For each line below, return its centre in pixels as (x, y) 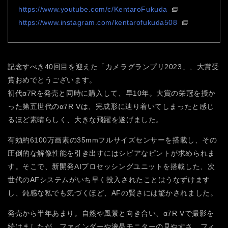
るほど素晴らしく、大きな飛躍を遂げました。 (85, 120)
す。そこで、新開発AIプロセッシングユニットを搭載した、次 (111, 167)
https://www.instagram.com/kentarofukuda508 (98, 23)
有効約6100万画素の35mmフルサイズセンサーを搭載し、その (112, 140)
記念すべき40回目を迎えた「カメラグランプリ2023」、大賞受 (113, 67)
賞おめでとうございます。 (52, 80)
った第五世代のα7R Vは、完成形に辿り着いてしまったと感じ (111, 107)
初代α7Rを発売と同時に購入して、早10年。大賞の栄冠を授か (112, 93)
